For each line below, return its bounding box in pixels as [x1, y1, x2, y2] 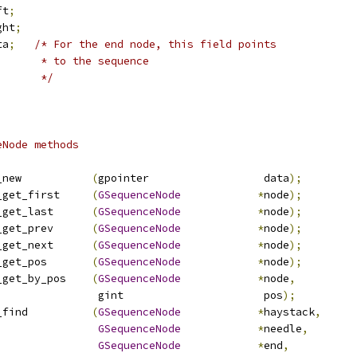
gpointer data [98, 171, 289, 185]
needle [264, 322, 302, 335]
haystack [264, 305, 315, 319]
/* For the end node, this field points [34, 37, 277, 51]
